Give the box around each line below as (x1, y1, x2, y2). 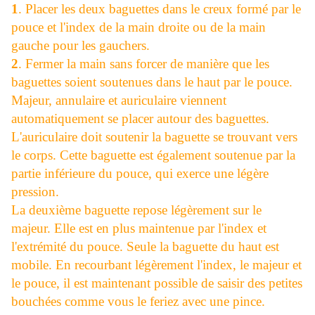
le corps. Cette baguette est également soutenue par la (11, 148, 295, 163)
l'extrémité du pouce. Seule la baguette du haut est (11, 239, 279, 255)
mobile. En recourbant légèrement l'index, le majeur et (11, 257, 302, 273)
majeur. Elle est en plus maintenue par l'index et (11, 221, 266, 236)
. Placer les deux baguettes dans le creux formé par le (18, 1, 301, 17)
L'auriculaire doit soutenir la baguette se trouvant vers (11, 129, 297, 145)
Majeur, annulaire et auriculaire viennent (11, 93, 226, 108)
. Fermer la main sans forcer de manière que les (18, 56, 269, 72)
